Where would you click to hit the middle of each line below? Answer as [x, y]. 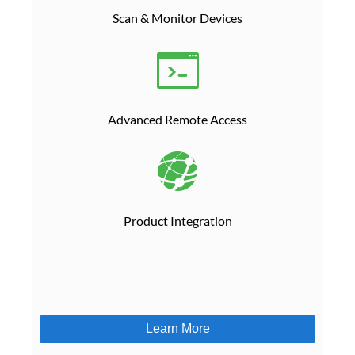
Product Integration [177, 221]
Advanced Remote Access [177, 120]
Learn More [177, 329]
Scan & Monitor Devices [177, 18]
